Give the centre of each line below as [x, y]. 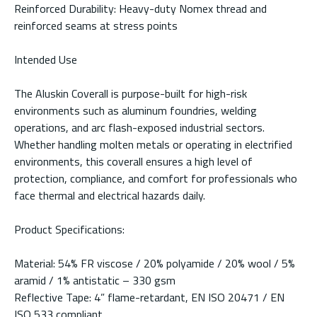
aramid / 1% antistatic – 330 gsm [95, 281]
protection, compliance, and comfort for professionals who [156, 179]
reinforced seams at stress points [96, 26]
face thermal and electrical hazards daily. [110, 196]
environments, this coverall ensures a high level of [133, 162]
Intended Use [46, 60]
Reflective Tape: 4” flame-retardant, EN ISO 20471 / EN [149, 298]
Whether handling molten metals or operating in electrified [153, 145]
